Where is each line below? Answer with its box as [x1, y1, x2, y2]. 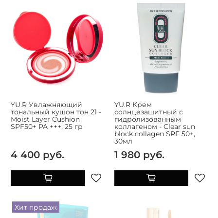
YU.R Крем [114, 100, 152, 109]
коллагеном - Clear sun [114, 122, 195, 131]
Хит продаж [14, 202, 57, 212]
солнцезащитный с [114, 107, 183, 116]
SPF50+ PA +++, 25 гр [11, 122, 83, 131]
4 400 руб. [11, 148, 64, 161]
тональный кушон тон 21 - [11, 107, 101, 116]
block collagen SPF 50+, [114, 129, 195, 138]
